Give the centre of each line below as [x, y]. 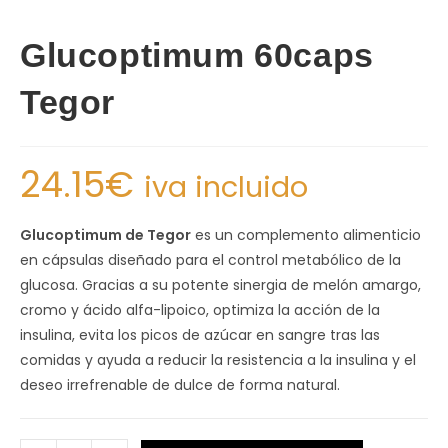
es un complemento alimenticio [306, 235]
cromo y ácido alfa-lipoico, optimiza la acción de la [200, 310]
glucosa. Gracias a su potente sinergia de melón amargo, [220, 285]
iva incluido [226, 187]
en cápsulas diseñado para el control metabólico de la [210, 260]
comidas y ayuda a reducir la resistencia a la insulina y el [218, 360]
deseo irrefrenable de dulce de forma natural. [180, 385]
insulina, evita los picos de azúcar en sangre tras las [200, 335]
